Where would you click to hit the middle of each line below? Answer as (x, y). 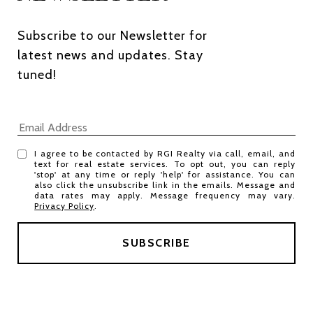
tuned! (39, 75)
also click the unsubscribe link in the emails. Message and (165, 185)
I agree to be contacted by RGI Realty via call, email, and (165, 154)
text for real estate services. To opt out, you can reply (165, 164)
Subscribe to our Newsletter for (112, 36)
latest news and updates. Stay (110, 56)
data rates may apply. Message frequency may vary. (165, 196)
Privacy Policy (65, 206)
